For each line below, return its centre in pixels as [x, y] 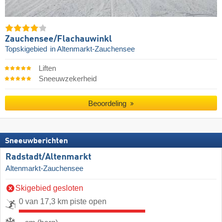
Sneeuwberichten [36, 141]
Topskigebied [27, 49]
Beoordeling [109, 103]
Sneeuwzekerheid [67, 79]
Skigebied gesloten [49, 188]
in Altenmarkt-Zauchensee [92, 49]
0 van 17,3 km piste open [63, 202]
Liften [47, 68]
